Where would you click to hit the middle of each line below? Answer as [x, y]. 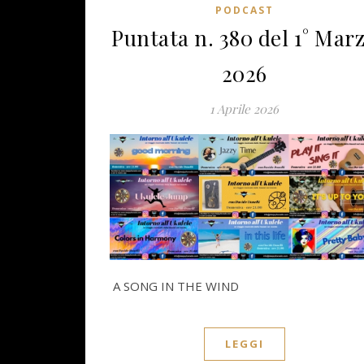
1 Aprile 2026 [244, 109]
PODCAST [244, 11]
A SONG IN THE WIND [174, 286]
